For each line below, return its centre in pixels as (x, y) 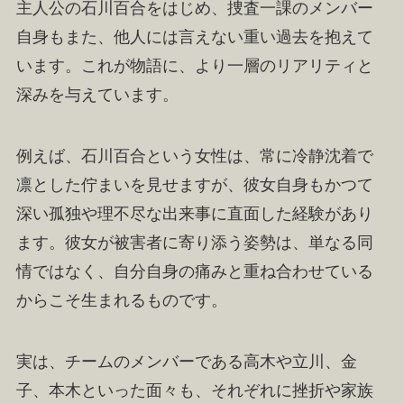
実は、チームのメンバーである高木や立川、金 (186, 361)
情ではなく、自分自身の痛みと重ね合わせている (194, 271)
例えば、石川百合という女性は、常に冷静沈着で (194, 156)
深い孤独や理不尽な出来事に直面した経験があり (194, 213)
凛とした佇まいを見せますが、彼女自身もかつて (194, 184)
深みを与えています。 (97, 95)
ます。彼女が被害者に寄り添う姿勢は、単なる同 (194, 242)
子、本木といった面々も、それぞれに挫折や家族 (194, 390)
